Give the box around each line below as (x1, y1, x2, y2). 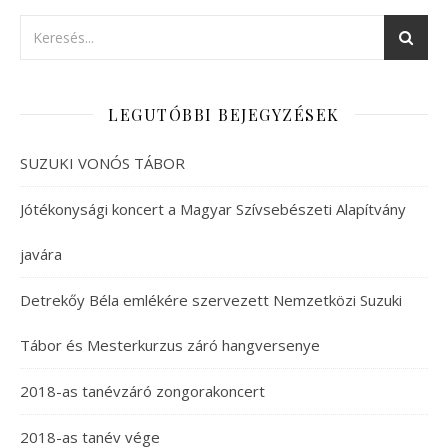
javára (20, 243, 62, 264)
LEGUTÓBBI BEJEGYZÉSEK (108, 103, 340, 125)
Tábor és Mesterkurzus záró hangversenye (20, 334, 320, 355)
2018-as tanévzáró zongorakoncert (20, 380, 265, 401)
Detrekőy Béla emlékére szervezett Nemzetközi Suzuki (20, 289, 402, 310)
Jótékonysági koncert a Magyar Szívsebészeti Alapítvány (20, 198, 406, 219)
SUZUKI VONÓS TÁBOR (20, 152, 185, 173)
